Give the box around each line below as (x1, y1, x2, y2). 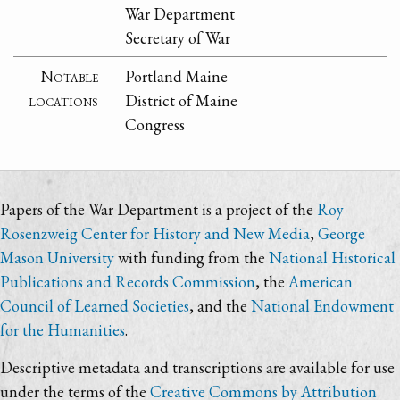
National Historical (269, 247, 396, 269)
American (288, 271, 353, 293)
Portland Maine (125, 65, 229, 87)
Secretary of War (125, 27, 231, 48)
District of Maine (125, 89, 238, 111)
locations (29, 89, 99, 111)
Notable (40, 65, 99, 87)
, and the (189, 296, 251, 317)
